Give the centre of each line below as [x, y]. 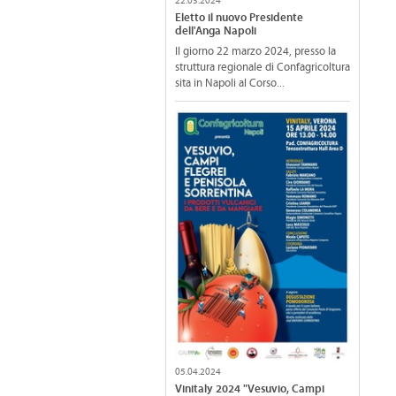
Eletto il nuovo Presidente [239, 18]
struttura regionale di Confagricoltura [263, 68]
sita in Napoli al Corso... [230, 84]
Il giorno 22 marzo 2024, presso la [255, 52]
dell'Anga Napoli [216, 31]
